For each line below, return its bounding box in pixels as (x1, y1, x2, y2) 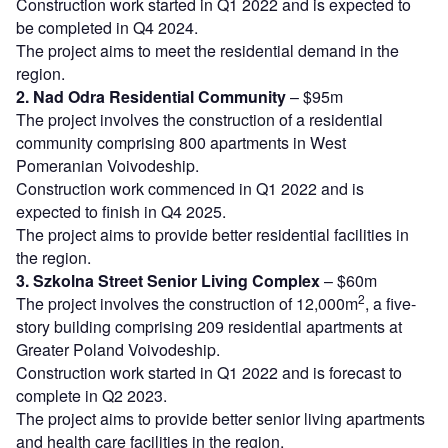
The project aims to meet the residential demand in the (16, 39, 399, 63)
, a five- (365, 292, 416, 316)
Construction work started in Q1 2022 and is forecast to (16, 361, 402, 385)
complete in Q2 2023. (16, 384, 167, 408)
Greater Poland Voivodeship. (16, 338, 220, 362)
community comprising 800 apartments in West (16, 131, 346, 155)
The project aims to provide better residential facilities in (16, 223, 409, 247)
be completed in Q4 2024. (16, 16, 198, 40)
